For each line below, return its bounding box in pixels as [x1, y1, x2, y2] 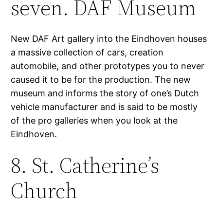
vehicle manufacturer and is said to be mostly [11, 102, 198, 112]
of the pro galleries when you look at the [11, 115, 178, 126]
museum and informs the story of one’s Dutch [11, 88, 200, 99]
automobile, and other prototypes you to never [11, 61, 205, 72]
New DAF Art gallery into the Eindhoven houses [11, 34, 207, 44]
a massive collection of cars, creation [11, 47, 164, 58]
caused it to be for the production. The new [11, 74, 191, 85]
